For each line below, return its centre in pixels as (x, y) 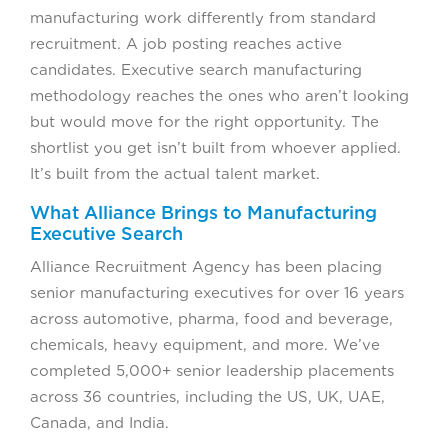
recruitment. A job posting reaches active (186, 43)
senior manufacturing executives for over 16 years (217, 292)
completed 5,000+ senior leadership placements (212, 370)
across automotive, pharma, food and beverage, (211, 318)
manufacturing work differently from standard (203, 17)
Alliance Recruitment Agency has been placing (206, 266)
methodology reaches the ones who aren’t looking (219, 95)
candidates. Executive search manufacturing (196, 69)
